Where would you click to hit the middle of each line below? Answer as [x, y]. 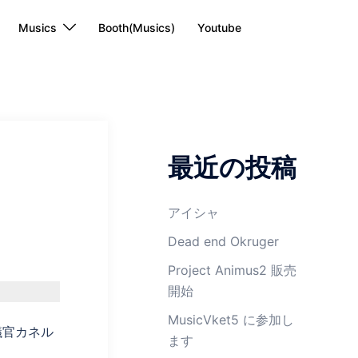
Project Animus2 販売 [233, 270]
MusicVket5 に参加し [231, 320]
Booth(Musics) [137, 27]
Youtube [219, 27]
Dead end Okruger [224, 241]
